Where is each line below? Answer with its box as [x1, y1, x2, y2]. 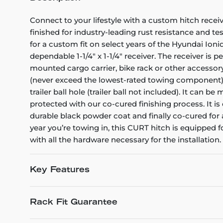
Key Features [30, 166, 90, 174]
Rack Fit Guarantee [30, 199, 117, 207]
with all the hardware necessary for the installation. [30, 135, 221, 144]
